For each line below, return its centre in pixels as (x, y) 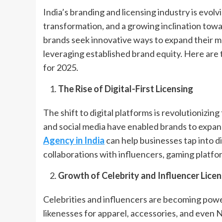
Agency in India (74, 140)
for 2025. (61, 67)
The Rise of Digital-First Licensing (126, 88)
